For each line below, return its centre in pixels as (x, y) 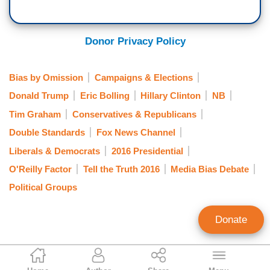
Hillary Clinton (171, 96)
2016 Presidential (147, 151)
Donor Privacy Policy (135, 41)
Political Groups (43, 187)
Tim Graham (35, 114)
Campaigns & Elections (143, 77)
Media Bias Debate (210, 169)
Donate (231, 220)
